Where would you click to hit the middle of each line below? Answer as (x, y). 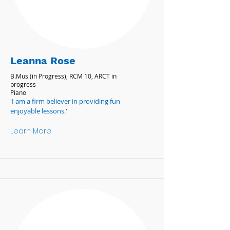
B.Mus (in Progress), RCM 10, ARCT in (63, 76)
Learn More (31, 131)
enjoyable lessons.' (39, 111)
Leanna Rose (43, 61)
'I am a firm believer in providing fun (65, 101)
